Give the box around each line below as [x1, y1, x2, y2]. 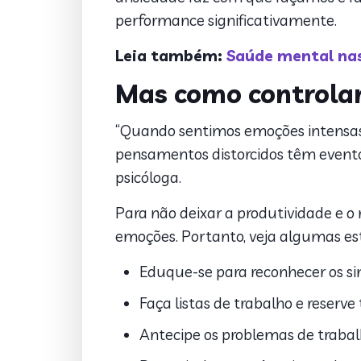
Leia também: [114, 46, 226, 65]
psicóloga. [114, 168, 181, 187]
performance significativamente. [114, 10, 337, 30]
